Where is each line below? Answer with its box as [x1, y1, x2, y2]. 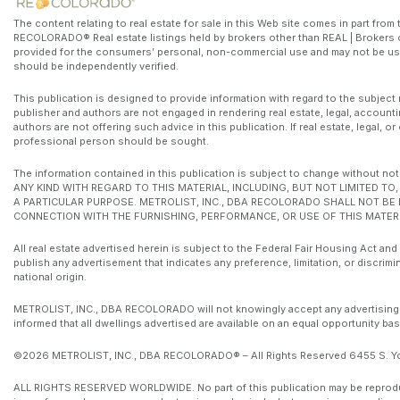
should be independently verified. [13, 59, 179, 72]
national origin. [13, 270, 87, 283]
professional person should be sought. [13, 134, 209, 147]
